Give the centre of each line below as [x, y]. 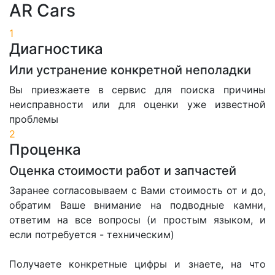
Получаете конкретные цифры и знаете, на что [137, 264]
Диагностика [56, 49]
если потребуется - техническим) [92, 235]
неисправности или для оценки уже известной [137, 105]
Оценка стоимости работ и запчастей [123, 171]
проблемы [34, 119]
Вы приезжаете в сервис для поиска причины [137, 90]
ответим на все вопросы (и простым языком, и [137, 220]
